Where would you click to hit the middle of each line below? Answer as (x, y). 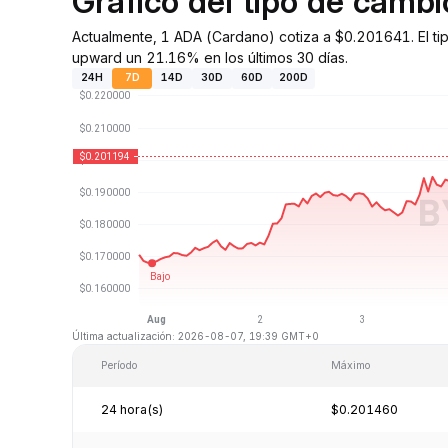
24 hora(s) (132, 409)
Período (119, 365)
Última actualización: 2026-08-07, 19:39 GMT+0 (195, 335)
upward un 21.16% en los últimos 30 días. (210, 57)
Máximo (350, 365)
